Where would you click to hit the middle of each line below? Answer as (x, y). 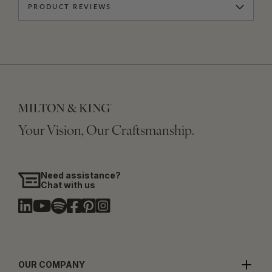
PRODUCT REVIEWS (70, 7)
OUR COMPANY (52, 265)
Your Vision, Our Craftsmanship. (106, 132)
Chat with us (68, 185)
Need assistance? (81, 175)
